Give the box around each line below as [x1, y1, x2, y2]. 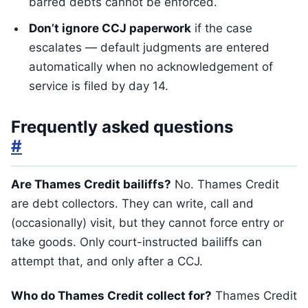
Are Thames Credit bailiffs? [11, 177, 171, 191]
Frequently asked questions [11, 117, 233, 137]
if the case [191, 21, 252, 35]
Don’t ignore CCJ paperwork [29, 21, 191, 35]
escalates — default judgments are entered [29, 41, 269, 54]
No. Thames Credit [171, 177, 279, 191]
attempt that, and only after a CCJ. [11, 254, 203, 268]
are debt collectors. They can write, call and [11, 197, 254, 210]
